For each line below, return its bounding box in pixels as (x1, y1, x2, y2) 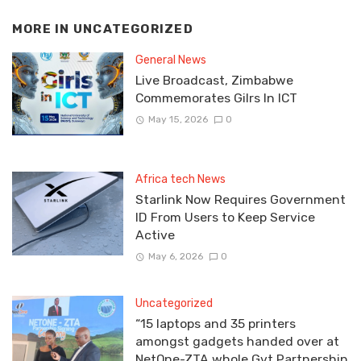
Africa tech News (135, 172, 226, 187)
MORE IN (12, 22, 73, 37)
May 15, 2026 (147, 113, 208, 125)
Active (135, 227, 175, 243)
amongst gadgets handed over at (135, 334, 339, 350)
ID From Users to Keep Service (135, 210, 315, 226)
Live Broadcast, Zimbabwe (135, 72, 293, 88)
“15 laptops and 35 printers (135, 316, 296, 332)
